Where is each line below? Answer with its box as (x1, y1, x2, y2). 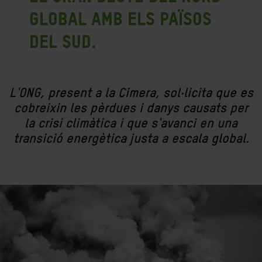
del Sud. (29, 31, 96, 52)
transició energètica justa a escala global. (13, 133, 249, 146)
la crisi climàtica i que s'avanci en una (25, 118, 237, 130)
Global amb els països (29, 8, 212, 29)
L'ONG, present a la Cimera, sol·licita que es (9, 87, 253, 100)
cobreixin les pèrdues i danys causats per (14, 102, 248, 115)
